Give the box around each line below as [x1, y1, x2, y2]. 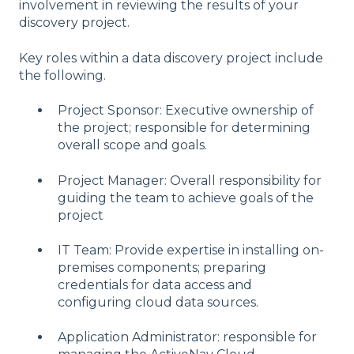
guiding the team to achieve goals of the [58, 190, 314, 205]
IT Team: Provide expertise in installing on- [58, 242, 324, 258]
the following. [19, 67, 106, 83]
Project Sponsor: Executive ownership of [58, 103, 314, 119]
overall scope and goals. [58, 137, 207, 153]
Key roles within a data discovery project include [19, 50, 323, 66]
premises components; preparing [58, 259, 266, 275]
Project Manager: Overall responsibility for [58, 172, 322, 188]
